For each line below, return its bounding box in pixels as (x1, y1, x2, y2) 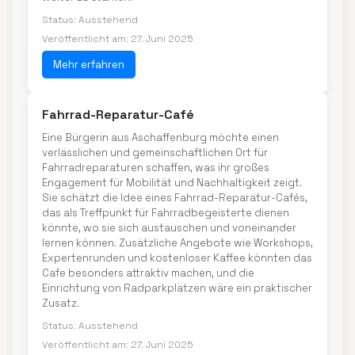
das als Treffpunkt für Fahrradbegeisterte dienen (42, 206, 289, 219)
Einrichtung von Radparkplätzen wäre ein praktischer (42, 281, 312, 295)
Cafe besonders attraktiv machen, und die (42, 266, 254, 280)
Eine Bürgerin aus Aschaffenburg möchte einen (42, 131, 279, 144)
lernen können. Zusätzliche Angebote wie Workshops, (42, 236, 313, 250)
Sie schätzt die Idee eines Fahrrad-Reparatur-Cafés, (42, 191, 307, 204)
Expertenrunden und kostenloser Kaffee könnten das (42, 251, 312, 265)
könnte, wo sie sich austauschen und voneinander (42, 221, 296, 235)
